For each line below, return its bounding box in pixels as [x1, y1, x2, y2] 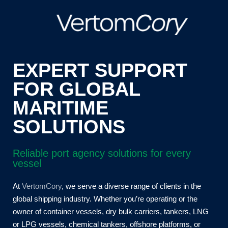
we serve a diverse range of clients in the [63, 182, 201, 191]
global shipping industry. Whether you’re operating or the [12, 194, 197, 204]
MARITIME [12, 97, 108, 119]
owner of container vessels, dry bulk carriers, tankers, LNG [12, 207, 209, 216]
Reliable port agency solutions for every [12, 147, 191, 159]
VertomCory [21, 182, 62, 191]
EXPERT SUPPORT [12, 60, 187, 81]
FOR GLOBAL [12, 78, 140, 100]
